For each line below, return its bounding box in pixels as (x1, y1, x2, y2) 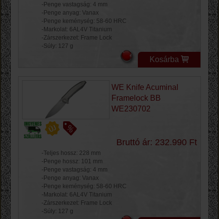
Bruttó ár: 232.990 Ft (116, 137, 197, 148)
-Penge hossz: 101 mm (42, 158, 103, 165)
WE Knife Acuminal (111, 83, 178, 92)
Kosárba (150, 55, 179, 64)
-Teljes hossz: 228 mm (42, 150, 101, 157)
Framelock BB (111, 94, 161, 103)
